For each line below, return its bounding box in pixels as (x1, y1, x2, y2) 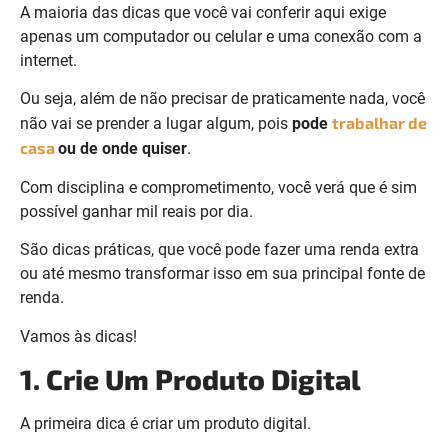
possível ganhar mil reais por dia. (20, 201, 253, 221)
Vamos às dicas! (20, 326, 137, 346)
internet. (20, 51, 81, 71)
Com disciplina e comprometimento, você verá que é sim (20, 177, 417, 197)
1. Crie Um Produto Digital (20, 362, 361, 397)
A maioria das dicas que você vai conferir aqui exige (20, 3, 386, 23)
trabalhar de (332, 113, 427, 133)
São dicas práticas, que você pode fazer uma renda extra (20, 240, 419, 260)
